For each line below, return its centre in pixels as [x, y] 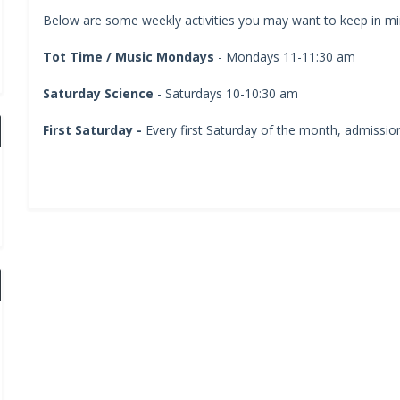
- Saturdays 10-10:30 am [225, 93]
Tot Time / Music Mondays [128, 56]
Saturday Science [98, 93]
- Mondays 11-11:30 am [284, 56]
